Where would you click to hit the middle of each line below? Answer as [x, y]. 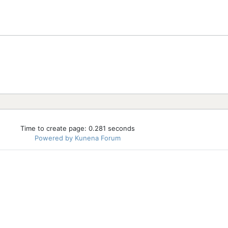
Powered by [53, 138]
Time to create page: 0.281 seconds [77, 129]
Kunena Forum [97, 138]
